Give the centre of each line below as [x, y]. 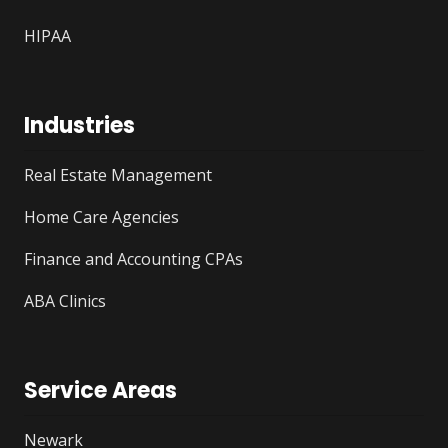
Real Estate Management [118, 175]
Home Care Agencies [101, 217]
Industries [79, 126]
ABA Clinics [65, 301]
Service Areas [100, 391]
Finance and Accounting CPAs [133, 259]
